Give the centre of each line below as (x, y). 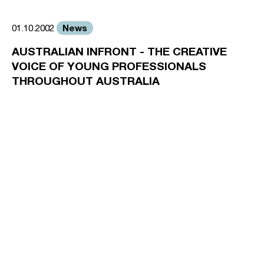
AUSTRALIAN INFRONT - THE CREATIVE (119, 51)
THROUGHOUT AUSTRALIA (86, 80)
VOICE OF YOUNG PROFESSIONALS (109, 66)
